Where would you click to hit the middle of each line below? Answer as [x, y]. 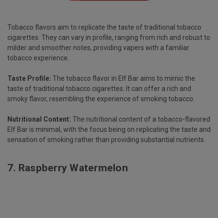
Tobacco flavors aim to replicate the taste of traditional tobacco [104, 27]
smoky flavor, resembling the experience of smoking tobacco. [101, 99]
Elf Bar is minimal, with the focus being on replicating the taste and [109, 129]
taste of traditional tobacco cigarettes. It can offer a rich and [99, 88]
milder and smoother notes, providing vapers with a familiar [98, 47]
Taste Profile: [29, 78]
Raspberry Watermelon [73, 168]
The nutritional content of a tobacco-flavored [141, 119]
